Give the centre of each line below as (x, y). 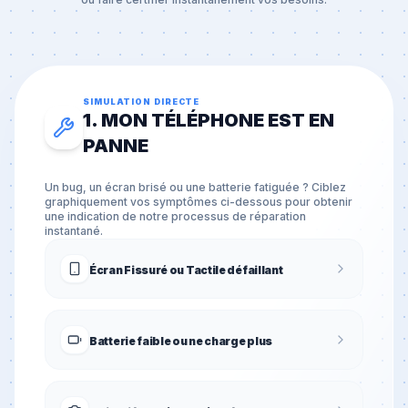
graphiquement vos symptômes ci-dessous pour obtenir (199, 202)
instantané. (74, 231)
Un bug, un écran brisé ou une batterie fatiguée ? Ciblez (195, 187)
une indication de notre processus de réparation (175, 216)
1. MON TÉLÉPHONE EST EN (209, 120)
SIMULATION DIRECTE (142, 102)
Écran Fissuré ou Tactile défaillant (186, 270)
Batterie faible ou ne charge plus (181, 341)
